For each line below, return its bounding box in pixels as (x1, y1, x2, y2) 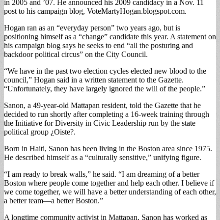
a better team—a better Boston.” (4, 196, 103, 205)
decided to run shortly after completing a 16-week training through (4, 110, 209, 118)
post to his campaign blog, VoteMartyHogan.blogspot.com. (4, 6, 187, 15)
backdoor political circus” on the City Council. (4, 50, 148, 58)
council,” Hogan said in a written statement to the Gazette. (4, 75, 184, 84)
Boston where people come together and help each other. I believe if (4, 178, 214, 187)
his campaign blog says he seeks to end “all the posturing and (4, 41, 193, 50)
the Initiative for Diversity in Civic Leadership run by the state (4, 118, 195, 127)
